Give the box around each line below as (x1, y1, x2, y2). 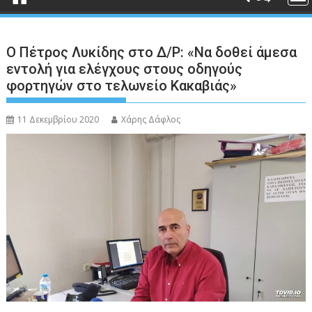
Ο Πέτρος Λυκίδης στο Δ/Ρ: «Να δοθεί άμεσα (6, 44, 297, 61)
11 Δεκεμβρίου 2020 (17, 114, 100, 125)
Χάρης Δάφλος (121, 114, 181, 125)
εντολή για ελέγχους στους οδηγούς (6, 61, 243, 77)
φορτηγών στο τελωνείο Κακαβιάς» (6, 77, 237, 94)
